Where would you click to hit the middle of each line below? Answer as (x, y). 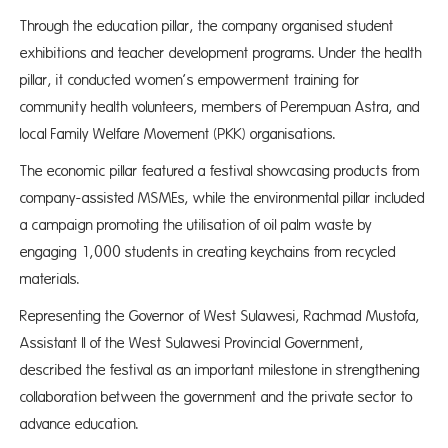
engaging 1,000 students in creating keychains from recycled (208, 252)
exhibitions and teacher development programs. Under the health (221, 53)
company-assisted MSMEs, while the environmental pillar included (222, 198)
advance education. (79, 424)
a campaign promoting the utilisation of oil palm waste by (196, 225)
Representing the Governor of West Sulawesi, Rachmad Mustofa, (220, 316)
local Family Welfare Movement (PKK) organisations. (178, 134)
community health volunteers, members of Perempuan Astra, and (220, 107)
